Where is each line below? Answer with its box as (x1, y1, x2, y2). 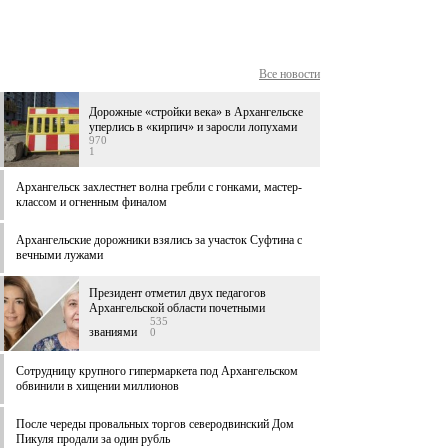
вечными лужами (16, 248, 103, 263)
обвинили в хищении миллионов (16, 379, 179, 394)
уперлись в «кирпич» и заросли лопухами (89, 120, 297, 135)
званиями (89, 325, 137, 340)
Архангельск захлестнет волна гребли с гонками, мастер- (16, 180, 302, 195)
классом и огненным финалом (16, 195, 167, 210)
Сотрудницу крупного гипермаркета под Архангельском (16, 364, 298, 379)
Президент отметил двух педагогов (89, 286, 266, 301)
